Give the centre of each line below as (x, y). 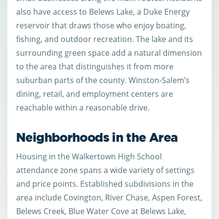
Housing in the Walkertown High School (89, 156)
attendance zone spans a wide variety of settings (105, 170)
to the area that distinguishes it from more (95, 67)
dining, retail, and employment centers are (95, 94)
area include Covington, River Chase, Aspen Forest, (109, 197)
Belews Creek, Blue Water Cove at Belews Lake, (101, 211)
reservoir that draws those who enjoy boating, (101, 26)
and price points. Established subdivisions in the (105, 184)
